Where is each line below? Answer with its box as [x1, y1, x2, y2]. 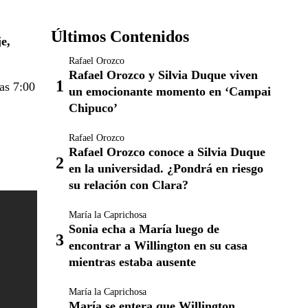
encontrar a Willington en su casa [69, 239, 247, 252]
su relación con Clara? [69, 178, 188, 192]
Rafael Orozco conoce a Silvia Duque [69, 145, 265, 159]
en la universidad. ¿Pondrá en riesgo [69, 162, 263, 175]
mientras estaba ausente [69, 255, 196, 269]
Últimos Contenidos [51, 27, 189, 45]
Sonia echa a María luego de [69, 222, 219, 236]
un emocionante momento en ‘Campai [69, 85, 271, 98]
